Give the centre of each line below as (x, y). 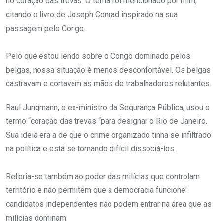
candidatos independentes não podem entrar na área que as (109, 204)
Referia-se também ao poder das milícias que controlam (103, 177)
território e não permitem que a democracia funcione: (96, 190)
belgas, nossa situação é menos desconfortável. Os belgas (108, 70)
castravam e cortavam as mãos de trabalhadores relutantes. (109, 84)
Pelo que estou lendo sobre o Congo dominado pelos (98, 56)
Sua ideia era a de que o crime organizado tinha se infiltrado (109, 135)
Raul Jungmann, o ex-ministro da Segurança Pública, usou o (108, 108)
